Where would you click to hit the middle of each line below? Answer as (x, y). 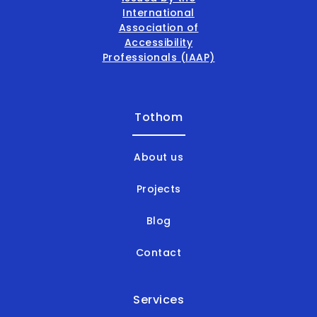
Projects (158, 189)
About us (158, 157)
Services (158, 300)
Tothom (158, 117)
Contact (158, 253)
